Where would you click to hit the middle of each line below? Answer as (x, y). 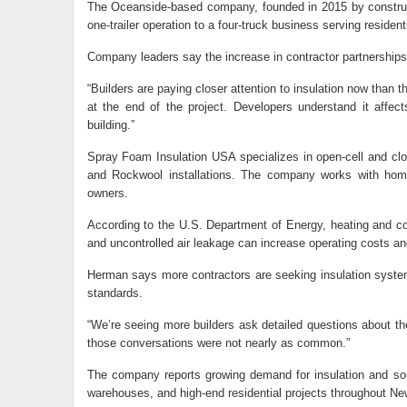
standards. (114, 293)
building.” (110, 125)
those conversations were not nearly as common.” (218, 343)
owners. (107, 193)
